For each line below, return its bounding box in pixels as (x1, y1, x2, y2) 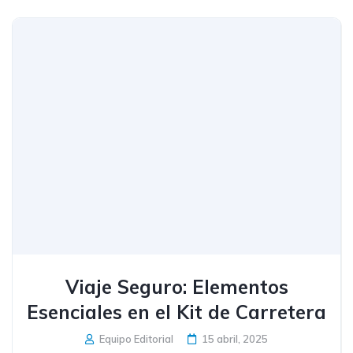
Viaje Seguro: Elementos (65, 275, 288, 299)
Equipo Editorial (97, 333, 173, 345)
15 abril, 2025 (202, 333, 268, 345)
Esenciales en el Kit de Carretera (27, 300, 326, 324)
